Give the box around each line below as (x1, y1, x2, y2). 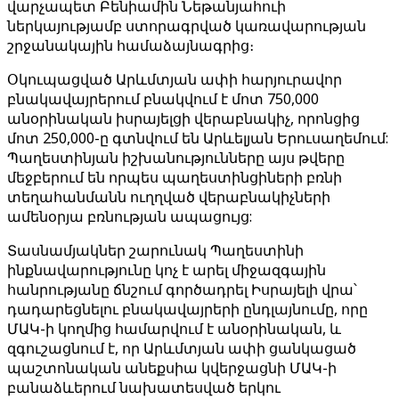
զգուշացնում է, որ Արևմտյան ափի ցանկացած (7, 338, 356, 358)
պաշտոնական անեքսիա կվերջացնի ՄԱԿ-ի (7, 358, 337, 378)
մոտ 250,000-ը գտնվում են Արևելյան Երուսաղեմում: (7, 128, 388, 148)
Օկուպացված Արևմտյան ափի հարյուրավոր (7, 69, 342, 89)
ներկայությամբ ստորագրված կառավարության (7, 16, 366, 36)
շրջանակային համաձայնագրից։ (7, 36, 254, 55)
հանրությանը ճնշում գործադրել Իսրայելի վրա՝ (7, 280, 357, 299)
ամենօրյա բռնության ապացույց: (7, 207, 252, 226)
